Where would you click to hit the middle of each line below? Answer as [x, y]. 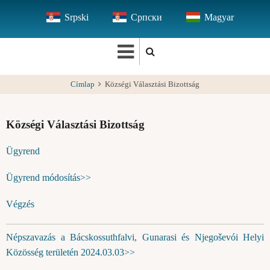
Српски [146, 17]
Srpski [76, 17]
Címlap [83, 84]
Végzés [20, 204]
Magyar [219, 17]
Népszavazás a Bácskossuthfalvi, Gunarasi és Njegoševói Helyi [135, 237]
